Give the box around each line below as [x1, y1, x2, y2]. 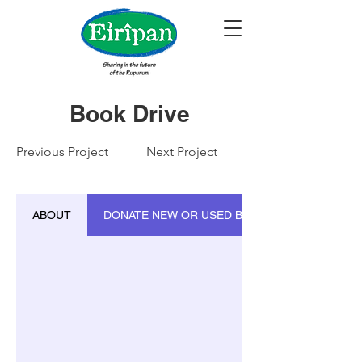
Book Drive [69, 100, 190, 127]
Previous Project [16, 144, 108, 159]
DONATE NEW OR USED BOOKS [103, 208, 275, 221]
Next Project [146, 144, 217, 159]
